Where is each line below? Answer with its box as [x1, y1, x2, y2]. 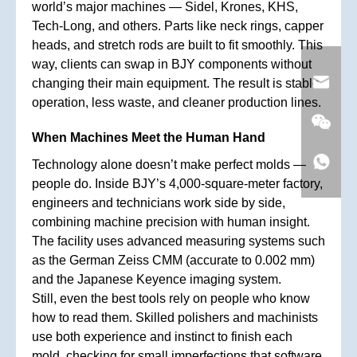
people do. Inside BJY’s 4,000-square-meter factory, [32, 176, 323, 190]
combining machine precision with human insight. [32, 214, 310, 229]
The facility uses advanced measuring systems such [32, 233, 325, 248]
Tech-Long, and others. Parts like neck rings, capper [32, 18, 324, 33]
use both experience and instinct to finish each [32, 329, 292, 343]
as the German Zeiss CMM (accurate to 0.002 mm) [32, 253, 315, 267]
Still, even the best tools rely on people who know [32, 291, 310, 305]
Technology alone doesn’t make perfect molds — [32, 157, 306, 171]
